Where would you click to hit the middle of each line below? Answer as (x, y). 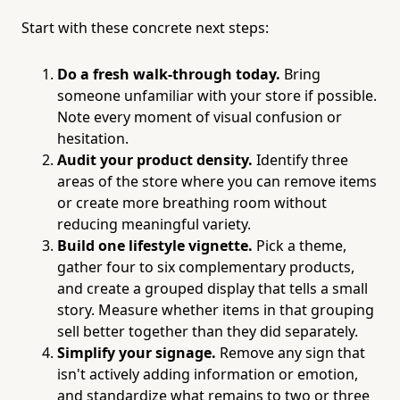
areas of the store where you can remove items (217, 181)
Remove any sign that (291, 352)
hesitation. (93, 138)
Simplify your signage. (137, 352)
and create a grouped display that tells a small (212, 288)
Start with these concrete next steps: (145, 27)
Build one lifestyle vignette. (155, 245)
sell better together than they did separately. (208, 331)
